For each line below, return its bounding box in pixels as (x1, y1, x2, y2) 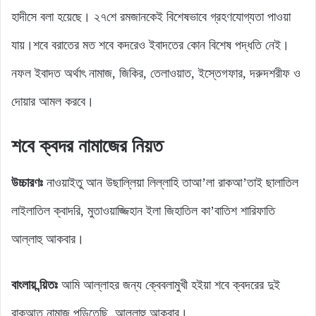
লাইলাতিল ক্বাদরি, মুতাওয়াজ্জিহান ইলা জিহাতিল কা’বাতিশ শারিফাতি (11, 204, 275, 219)
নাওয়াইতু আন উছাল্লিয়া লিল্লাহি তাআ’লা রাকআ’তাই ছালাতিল (43, 176, 298, 190)
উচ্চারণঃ (11, 176, 43, 190)
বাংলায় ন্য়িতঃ (11, 278, 58, 293)
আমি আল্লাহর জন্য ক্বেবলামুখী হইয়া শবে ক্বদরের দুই (58, 278, 280, 293)
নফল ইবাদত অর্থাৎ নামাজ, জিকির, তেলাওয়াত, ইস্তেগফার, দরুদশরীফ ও (11, 66, 300, 80)
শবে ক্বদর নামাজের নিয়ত (11, 135, 163, 157)
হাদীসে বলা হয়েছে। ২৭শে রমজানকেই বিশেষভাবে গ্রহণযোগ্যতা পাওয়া (11, 9, 291, 24)
